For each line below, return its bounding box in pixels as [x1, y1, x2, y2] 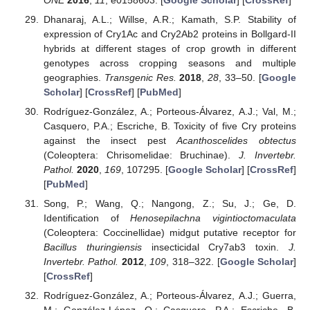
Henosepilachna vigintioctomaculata [130, 212, 296, 224]
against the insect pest [43, 135, 177, 147]
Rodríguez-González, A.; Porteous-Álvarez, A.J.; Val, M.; [43, 106, 296, 118]
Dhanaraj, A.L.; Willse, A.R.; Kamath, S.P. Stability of [43, 14, 296, 26]
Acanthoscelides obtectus [176, 135, 297, 147]
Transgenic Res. [104, 72, 176, 84]
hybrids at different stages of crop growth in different [43, 43, 296, 55]
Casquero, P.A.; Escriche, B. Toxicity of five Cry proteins [43, 120, 296, 132]
